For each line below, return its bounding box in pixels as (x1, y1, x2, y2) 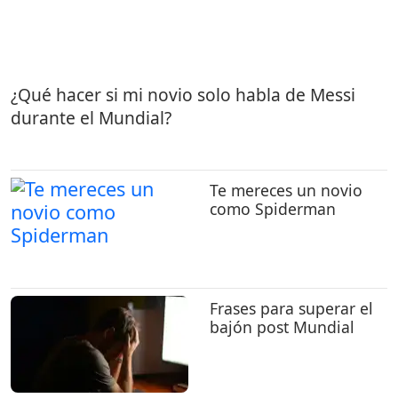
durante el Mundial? (11, 106, 171, 131)
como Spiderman (210, 197, 336, 219)
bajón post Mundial (210, 316, 354, 338)
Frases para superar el (210, 298, 373, 320)
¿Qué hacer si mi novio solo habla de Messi (11, 83, 355, 107)
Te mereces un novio (210, 179, 362, 201)
